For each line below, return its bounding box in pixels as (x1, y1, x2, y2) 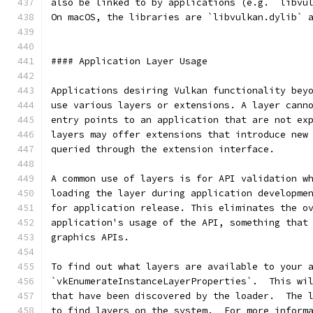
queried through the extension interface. (51, 143, 275, 155)
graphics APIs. (51, 231, 129, 243)
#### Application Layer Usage (51, 55, 208, 67)
